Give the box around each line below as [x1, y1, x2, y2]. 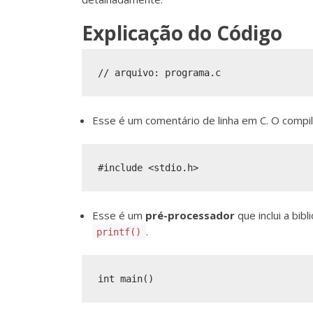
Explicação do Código [82, 20, 282, 47]
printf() [96, 226, 142, 238]
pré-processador [145, 208, 235, 222]
